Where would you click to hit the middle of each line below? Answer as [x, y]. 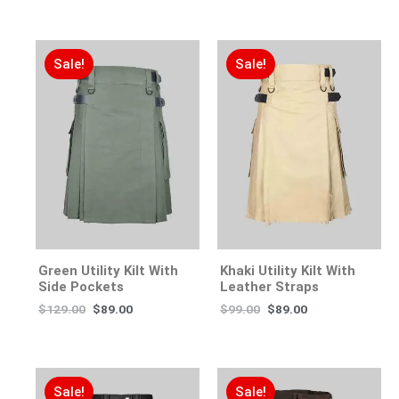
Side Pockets [81, 287]
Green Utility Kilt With [108, 271]
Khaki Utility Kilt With [288, 271]
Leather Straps [269, 287]
